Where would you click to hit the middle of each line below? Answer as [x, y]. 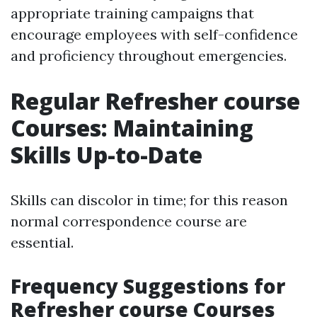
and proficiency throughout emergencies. [149, 56]
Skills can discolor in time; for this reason [149, 200]
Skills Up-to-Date [106, 155]
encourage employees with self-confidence [154, 34]
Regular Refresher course [155, 101]
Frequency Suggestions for [148, 286]
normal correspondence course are [129, 221]
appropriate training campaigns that [132, 13]
